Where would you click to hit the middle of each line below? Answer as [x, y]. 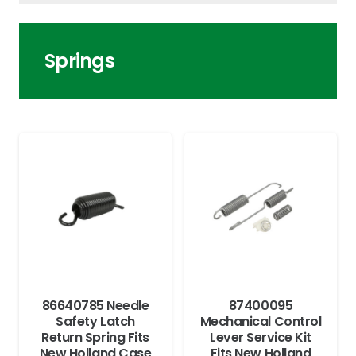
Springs [79, 60]
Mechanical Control [261, 322]
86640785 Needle [95, 306]
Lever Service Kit [261, 338]
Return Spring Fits [95, 338]
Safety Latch [95, 322]
